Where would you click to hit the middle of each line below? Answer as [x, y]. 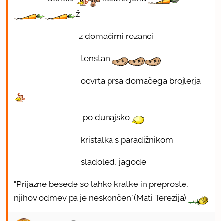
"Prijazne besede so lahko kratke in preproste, [101, 184]
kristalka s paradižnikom [93, 140]
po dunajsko [73, 117]
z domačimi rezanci [84, 36]
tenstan [63, 58]
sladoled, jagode [80, 162]
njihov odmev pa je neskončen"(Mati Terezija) [101, 198]
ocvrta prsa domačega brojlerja [107, 81]
